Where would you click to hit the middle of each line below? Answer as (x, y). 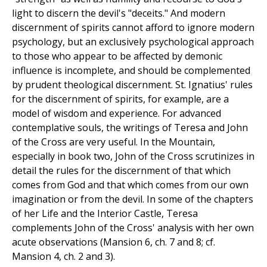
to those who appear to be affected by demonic (117, 56)
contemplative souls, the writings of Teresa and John (130, 128)
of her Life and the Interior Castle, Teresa (105, 214)
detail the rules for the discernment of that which (121, 171)
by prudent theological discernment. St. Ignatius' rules (132, 85)
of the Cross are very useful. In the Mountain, (114, 142)
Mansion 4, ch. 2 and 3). (63, 257)
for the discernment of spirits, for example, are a (120, 99)
